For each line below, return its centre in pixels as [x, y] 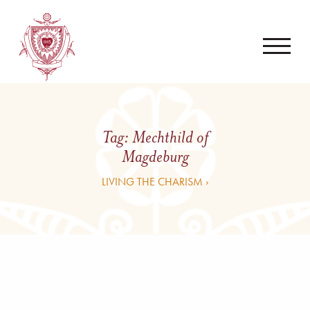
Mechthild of [170, 137]
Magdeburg [155, 157]
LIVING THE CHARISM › [155, 181]
